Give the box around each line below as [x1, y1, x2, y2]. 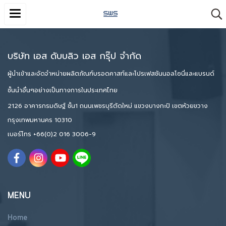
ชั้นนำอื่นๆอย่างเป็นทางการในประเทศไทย [8, 86, 118, 95]
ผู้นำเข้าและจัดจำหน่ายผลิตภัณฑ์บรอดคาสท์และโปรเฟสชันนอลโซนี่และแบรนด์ [8, 69, 214, 78]
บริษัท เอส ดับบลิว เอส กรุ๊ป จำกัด [8, 49, 141, 63]
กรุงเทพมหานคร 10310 [8, 116, 72, 125]
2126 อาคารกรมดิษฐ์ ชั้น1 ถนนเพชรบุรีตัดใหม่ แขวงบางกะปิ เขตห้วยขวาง [8, 101, 208, 110]
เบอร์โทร [8, 130, 33, 139]
